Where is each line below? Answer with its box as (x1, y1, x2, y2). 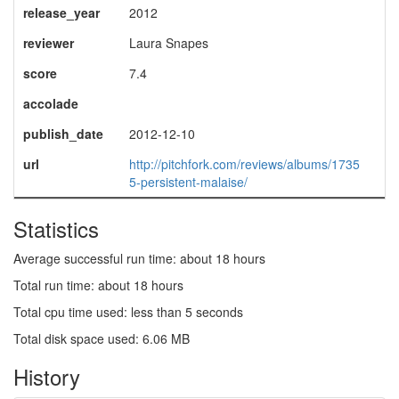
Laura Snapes (128, 34, 208, 52)
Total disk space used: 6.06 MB (13, 330, 190, 347)
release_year (22, 4, 100, 21)
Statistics (13, 213, 99, 244)
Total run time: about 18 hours (13, 276, 183, 294)
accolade (22, 94, 78, 112)
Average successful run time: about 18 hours (13, 249, 265, 267)
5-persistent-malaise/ (128, 173, 248, 191)
